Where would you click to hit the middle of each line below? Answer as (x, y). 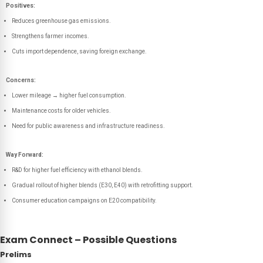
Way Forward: (25, 155)
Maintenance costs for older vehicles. (61, 111)
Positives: (21, 6)
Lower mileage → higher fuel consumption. (69, 95)
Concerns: (21, 80)
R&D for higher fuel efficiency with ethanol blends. (77, 170)
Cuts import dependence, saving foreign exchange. (79, 51)
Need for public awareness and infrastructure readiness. (88, 126)
